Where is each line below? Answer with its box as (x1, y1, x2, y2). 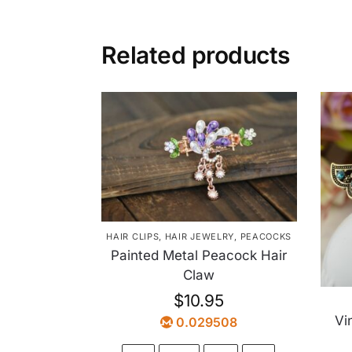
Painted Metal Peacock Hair (111, 247, 288, 264)
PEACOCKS (240, 231, 292, 243)
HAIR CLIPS (106, 231, 159, 243)
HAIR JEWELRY (164, 231, 235, 243)
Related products (101, 40, 290, 69)
